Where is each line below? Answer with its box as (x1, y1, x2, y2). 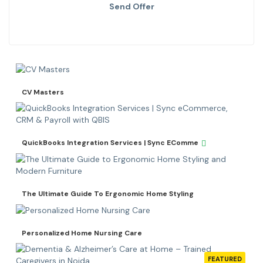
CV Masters (22, 87, 64, 97)
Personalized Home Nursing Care (22, 228, 142, 238)
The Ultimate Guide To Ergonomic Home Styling (22, 188, 194, 198)
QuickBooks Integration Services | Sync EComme (22, 138, 198, 148)
